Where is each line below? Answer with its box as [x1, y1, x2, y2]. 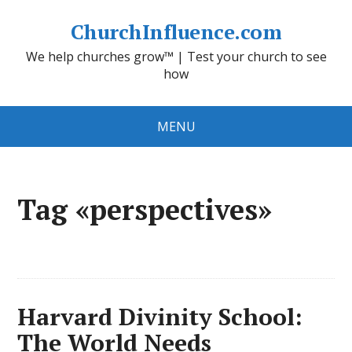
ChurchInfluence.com [70, 18, 282, 45]
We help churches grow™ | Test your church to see [25, 48, 327, 65]
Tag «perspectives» [17, 191, 273, 228]
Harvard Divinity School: [17, 301, 303, 332]
